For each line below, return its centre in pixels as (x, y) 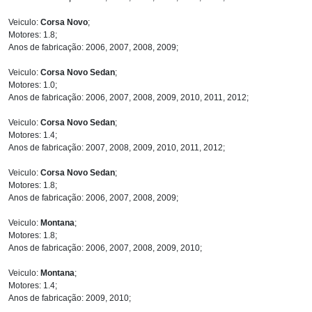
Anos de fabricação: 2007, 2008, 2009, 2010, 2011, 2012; (117, 147)
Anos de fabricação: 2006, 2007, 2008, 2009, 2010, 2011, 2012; (128, 97)
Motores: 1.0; (33, 85)
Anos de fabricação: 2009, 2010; (70, 298)
